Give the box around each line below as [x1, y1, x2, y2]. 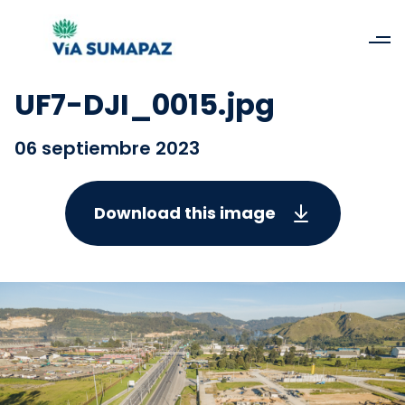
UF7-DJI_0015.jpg [14, 84, 275, 125]
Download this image [93, 202, 276, 224]
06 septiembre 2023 [14, 136, 200, 161]
